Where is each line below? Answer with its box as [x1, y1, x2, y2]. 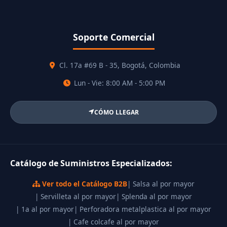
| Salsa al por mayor [127, 178, 195, 188]
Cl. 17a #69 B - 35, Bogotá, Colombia [57, 60, 180, 70]
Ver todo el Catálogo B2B [40, 178, 127, 188]
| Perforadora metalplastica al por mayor [74, 204, 211, 214]
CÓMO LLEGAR [94, 107, 139, 117]
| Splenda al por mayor [116, 191, 192, 201]
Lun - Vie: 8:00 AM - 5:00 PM [72, 78, 165, 88]
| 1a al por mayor [16, 204, 74, 214]
